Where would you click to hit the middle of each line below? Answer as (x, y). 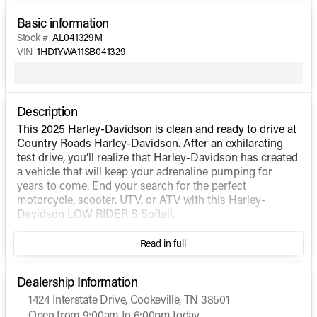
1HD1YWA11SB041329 (81, 51)
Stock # (33, 37)
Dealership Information (77, 282)
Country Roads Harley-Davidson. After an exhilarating (150, 143)
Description (47, 111)
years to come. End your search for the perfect (132, 185)
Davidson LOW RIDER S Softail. (96, 213)
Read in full (163, 243)
